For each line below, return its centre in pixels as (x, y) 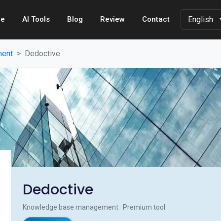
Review (112, 19)
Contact (156, 19)
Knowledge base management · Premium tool (94, 207)
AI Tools (36, 19)
